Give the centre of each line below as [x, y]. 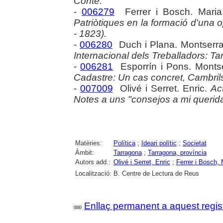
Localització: [93, 174]
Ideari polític [159, 143]
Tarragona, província [177, 153]
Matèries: [88, 143]
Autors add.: [93, 162]
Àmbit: [84, 153]
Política [124, 143]
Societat [194, 143]
